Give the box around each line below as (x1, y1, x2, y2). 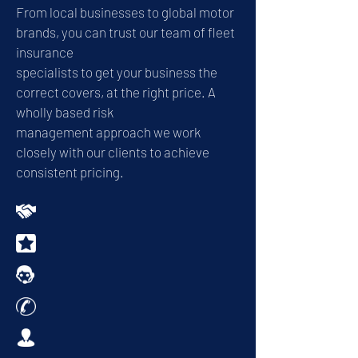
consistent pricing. (16, 164, 124, 180)
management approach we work (16, 124, 201, 140)
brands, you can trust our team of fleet (16, 24, 235, 40)
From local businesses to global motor (16, 4, 234, 20)
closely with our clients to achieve (16, 144, 209, 160)
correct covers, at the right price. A (16, 84, 216, 100)
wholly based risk (16, 104, 113, 120)
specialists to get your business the (16, 64, 217, 80)
